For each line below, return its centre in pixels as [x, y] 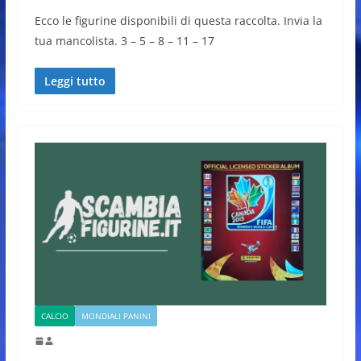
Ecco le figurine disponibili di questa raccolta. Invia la [178, 21]
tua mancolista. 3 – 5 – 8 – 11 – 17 [124, 41]
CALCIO [54, 315]
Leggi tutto [75, 81]
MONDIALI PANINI [116, 315]
